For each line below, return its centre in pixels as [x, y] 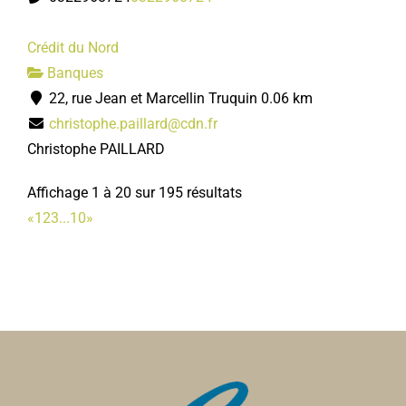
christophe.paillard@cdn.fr [133, 124]
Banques [73, 73]
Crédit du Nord [73, 48]
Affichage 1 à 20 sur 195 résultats [135, 193]
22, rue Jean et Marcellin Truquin [151, 98]
